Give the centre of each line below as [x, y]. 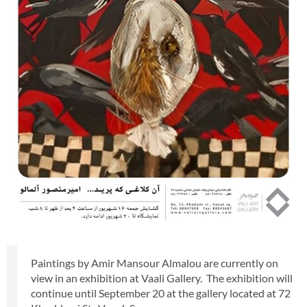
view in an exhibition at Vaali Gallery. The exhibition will [162, 278]
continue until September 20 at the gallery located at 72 [161, 293]
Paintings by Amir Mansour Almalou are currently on [155, 263]
